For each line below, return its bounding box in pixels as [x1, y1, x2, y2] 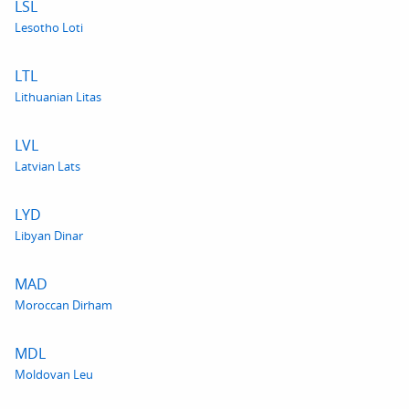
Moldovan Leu [15, 366, 93, 383]
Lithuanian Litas [15, 89, 101, 105]
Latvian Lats [15, 158, 80, 174]
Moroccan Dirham [15, 297, 112, 313]
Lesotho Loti [15, 19, 83, 36]
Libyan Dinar [15, 227, 83, 244]
